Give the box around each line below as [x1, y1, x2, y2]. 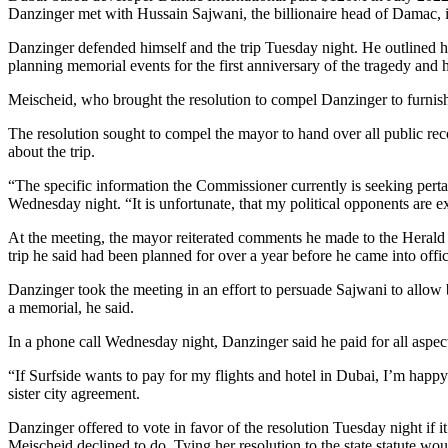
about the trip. [8, 142, 95, 160]
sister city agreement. [8, 384, 140, 402]
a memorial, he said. [8, 298, 134, 316]
